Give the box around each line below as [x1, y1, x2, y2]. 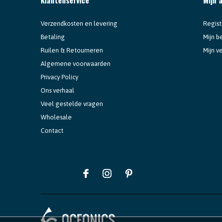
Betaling [41, 33, 65, 41]
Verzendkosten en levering [41, 19, 117, 27]
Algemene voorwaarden [41, 59, 111, 67]
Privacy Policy [41, 73, 78, 81]
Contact [41, 126, 63, 134]
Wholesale [41, 113, 72, 121]
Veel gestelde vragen [41, 100, 103, 108]
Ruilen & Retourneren [41, 46, 103, 54]
